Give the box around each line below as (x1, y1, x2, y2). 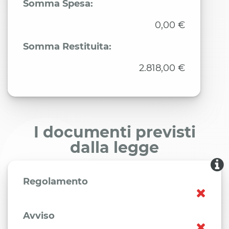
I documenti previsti (33, 123, 196, 142)
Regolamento (23, 176, 88, 187)
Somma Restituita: (23, 41, 111, 52)
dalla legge (70, 138, 159, 157)
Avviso (23, 210, 55, 221)
